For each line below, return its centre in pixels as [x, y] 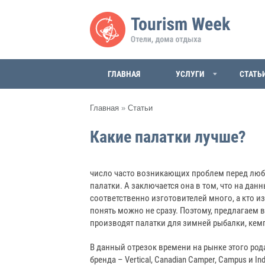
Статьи [140, 108]
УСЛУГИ [190, 74]
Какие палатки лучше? [168, 137]
